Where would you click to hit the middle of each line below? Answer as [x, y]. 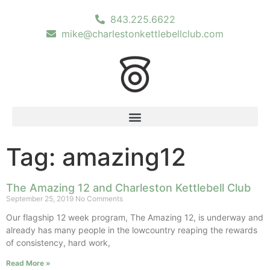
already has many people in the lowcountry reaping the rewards [132, 230]
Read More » [28, 263]
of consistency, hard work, [58, 243]
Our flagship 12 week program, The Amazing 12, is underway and [135, 217]
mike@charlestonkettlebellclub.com [143, 34]
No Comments [99, 199]
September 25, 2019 [41, 199]
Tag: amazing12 [96, 157]
